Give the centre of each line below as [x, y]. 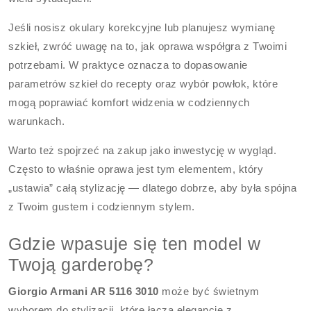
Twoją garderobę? [81, 264]
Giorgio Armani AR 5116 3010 [84, 291]
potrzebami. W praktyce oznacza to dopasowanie [128, 65]
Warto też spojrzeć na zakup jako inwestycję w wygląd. [143, 150]
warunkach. [37, 121]
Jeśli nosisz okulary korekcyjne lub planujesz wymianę [142, 27]
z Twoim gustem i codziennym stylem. [102, 207]
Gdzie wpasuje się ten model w [135, 244]
